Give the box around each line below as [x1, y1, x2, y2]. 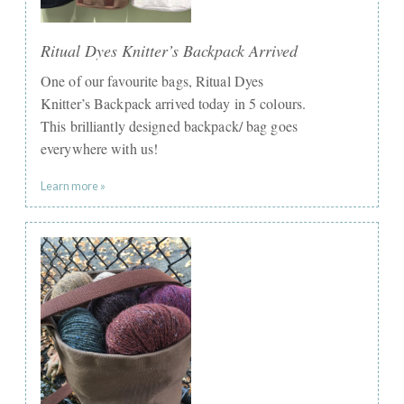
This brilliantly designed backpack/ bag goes [41, 115, 298, 135]
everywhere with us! [41, 138, 159, 158]
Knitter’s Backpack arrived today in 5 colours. [41, 93, 307, 113]
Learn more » [41, 178, 106, 193]
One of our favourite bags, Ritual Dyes [41, 70, 264, 90]
